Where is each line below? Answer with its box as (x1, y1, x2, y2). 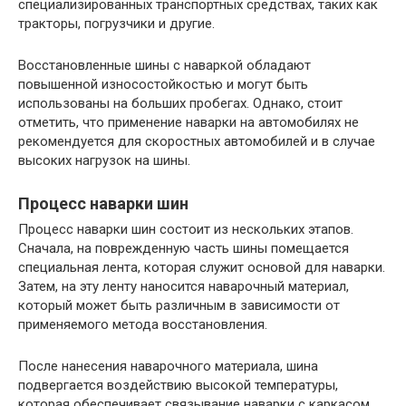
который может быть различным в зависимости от (18, 297, 340, 314)
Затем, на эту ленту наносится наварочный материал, (18, 278, 349, 295)
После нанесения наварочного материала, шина (18, 358, 318, 375)
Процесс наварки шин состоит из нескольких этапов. (18, 221, 353, 238)
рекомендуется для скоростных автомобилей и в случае (18, 133, 375, 150)
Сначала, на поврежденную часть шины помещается (18, 240, 349, 257)
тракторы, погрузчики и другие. (18, 15, 215, 33)
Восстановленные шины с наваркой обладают (18, 57, 311, 74)
